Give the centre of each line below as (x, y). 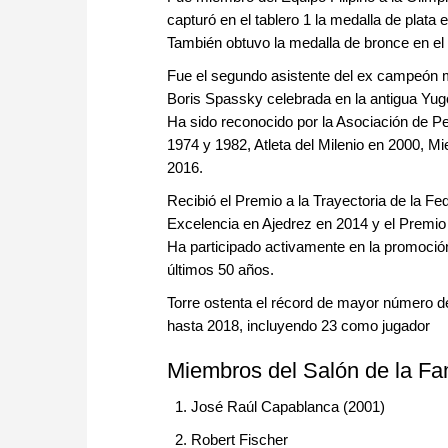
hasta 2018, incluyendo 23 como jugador (298, 326)
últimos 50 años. (222, 270)
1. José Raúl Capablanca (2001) (276, 407)
